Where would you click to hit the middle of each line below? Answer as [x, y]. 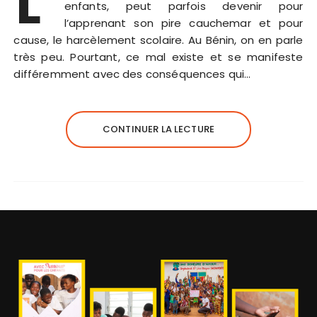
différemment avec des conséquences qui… [132, 74]
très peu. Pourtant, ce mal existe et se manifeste [158, 57]
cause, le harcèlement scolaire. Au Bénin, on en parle [158, 40]
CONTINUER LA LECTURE [158, 129]
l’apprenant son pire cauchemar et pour [184, 23]
